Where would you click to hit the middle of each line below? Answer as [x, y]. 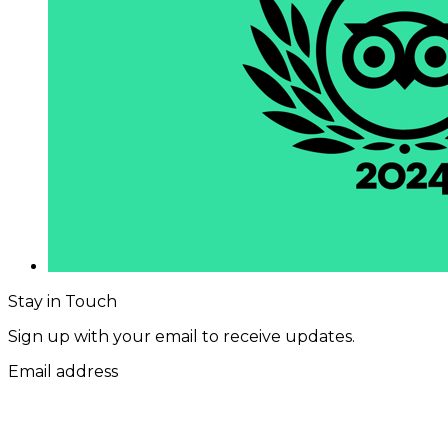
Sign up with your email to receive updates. [181, 337]
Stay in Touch [62, 302]
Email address [63, 372]
